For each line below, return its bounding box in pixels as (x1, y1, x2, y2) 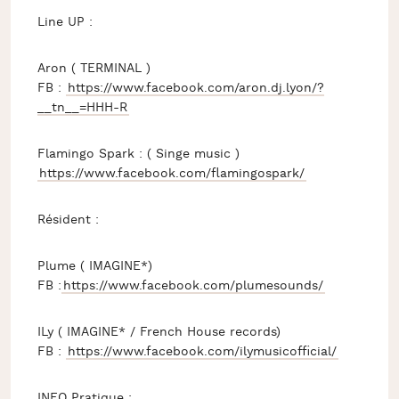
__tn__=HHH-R (37, 100, 127, 116)
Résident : (37, 212, 103, 228)
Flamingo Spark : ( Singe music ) (37, 146, 240, 162)
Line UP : (37, 14, 93, 30)
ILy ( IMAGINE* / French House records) (37, 324, 285, 340)
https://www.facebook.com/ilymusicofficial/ (67, 344, 337, 360)
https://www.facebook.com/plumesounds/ (62, 278, 323, 294)
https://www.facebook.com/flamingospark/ (38, 166, 305, 182)
